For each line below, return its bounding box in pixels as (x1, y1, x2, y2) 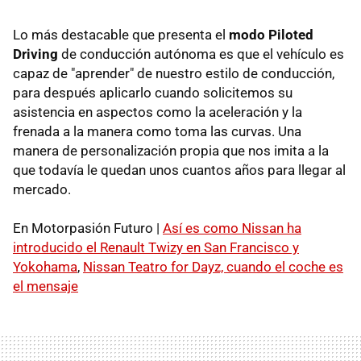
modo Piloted (229, 27, 313, 44)
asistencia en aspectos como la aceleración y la (13, 104, 302, 121)
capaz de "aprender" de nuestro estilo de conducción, (13, 65, 334, 82)
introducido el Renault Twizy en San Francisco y (13, 239, 299, 256)
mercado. (13, 181, 71, 198)
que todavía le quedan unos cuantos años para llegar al (13, 162, 346, 179)
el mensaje (13, 278, 78, 295)
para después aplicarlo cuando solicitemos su (13, 85, 293, 102)
